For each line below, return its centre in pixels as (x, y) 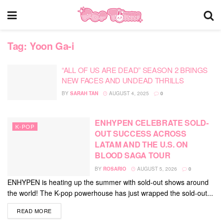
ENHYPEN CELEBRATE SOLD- (152, 122)
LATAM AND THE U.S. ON (141, 144)
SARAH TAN (84, 93)
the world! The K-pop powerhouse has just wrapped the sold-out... (110, 193)
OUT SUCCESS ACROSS (141, 133)
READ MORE (34, 210)
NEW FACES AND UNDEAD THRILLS (123, 80)
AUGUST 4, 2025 (128, 93)
